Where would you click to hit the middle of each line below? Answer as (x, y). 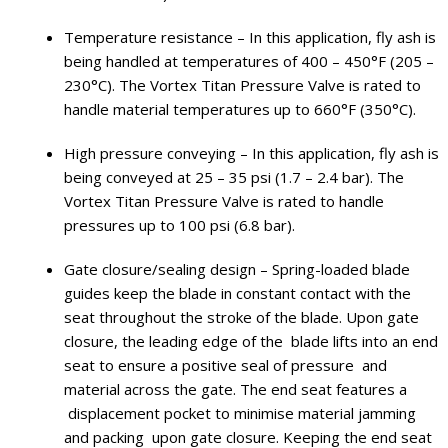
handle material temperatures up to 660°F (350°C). (240, 109)
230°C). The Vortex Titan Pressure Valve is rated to (242, 85)
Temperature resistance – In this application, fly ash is (250, 37)
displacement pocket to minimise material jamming (240, 413)
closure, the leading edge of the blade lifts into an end (251, 341)
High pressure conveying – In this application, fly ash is (251, 153)
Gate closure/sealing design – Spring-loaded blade (237, 269)
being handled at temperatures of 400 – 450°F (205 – (249, 61)
